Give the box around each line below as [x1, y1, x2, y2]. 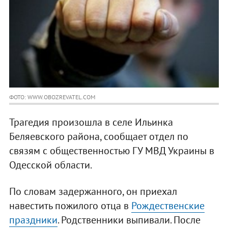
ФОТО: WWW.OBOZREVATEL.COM [9, 93, 95, 101]
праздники [9, 213, 58, 227]
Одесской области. [9, 158, 92, 172]
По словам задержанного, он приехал [9, 185, 177, 198]
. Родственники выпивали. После [57, 213, 201, 227]
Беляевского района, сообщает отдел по [9, 130, 188, 144]
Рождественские [131, 199, 205, 213]
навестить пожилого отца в [9, 199, 131, 213]
